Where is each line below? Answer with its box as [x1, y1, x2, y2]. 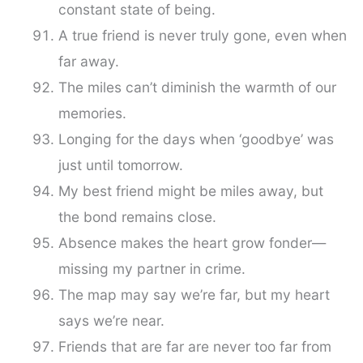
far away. [58, 53, 119, 70]
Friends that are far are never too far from [58, 338, 331, 356]
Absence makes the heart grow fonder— [58, 234, 326, 252]
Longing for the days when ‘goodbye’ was [58, 130, 334, 148]
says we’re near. [58, 312, 164, 330]
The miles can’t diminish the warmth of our [58, 79, 336, 96]
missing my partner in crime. [58, 260, 246, 278]
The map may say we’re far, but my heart [58, 286, 330, 304]
